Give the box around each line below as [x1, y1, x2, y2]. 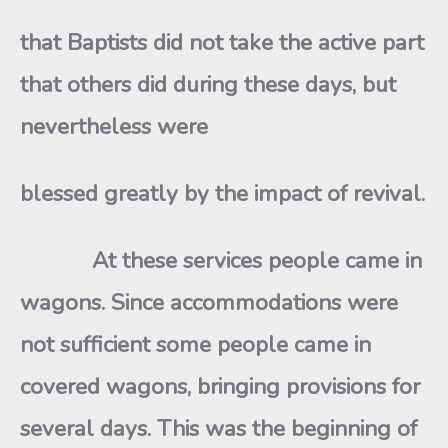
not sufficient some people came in [20, 329, 371, 360]
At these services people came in [20, 245, 422, 276]
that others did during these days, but [20, 69, 396, 100]
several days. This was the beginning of [20, 413, 417, 444]
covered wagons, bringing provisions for [20, 371, 420, 402]
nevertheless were [20, 111, 208, 142]
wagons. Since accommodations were [20, 287, 398, 318]
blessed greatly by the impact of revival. [20, 178, 425, 209]
